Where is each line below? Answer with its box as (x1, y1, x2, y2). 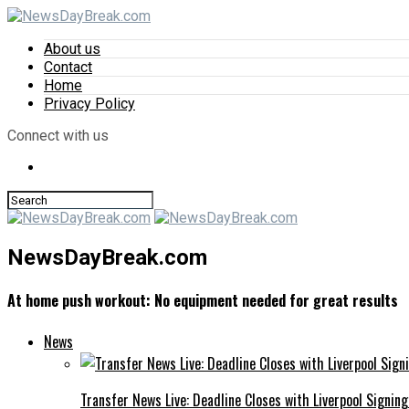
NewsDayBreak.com (7, 244, 207, 270)
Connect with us (7, 127, 109, 144)
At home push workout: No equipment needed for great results (7, 289, 398, 312)
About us (44, 40, 100, 58)
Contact (44, 58, 92, 76)
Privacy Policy (44, 95, 135, 112)
